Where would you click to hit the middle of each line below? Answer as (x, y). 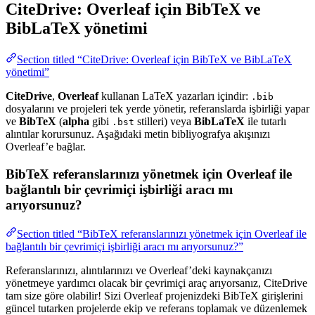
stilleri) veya (164, 122)
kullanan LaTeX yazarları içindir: (175, 96)
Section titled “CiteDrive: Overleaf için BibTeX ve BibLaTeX (154, 60)
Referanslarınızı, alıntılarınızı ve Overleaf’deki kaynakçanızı (139, 270)
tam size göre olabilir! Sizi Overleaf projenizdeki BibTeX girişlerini (154, 295)
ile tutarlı (265, 122)
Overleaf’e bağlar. (46, 147)
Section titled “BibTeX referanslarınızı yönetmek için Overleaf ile (162, 233)
